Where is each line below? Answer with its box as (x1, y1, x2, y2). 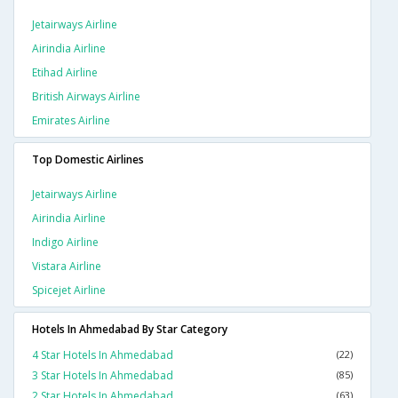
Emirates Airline (32, 113, 110, 129)
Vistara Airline (32, 259, 101, 275)
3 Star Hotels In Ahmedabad (32, 368, 173, 384)
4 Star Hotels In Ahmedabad (32, 347, 173, 363)
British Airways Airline (32, 89, 140, 105)
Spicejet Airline (32, 283, 106, 298)
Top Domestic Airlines (32, 152, 144, 168)
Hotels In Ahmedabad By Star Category (32, 322, 227, 338)
